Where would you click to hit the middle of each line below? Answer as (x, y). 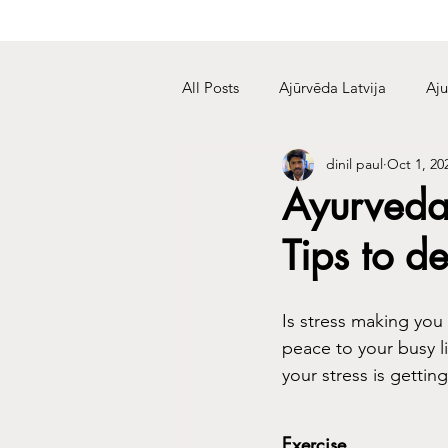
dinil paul (354, 164)
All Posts (210, 88)
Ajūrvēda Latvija (332, 88)
